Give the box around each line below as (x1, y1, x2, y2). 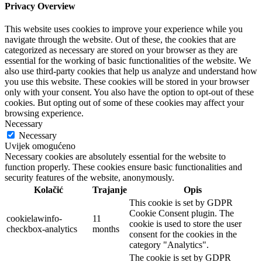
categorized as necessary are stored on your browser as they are (5, 45, 237, 56)
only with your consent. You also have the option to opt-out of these (5, 87, 254, 98)
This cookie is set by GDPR (129, 198, 233, 208)
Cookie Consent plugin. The (129, 208, 234, 219)
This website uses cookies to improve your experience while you (5, 24, 243, 35)
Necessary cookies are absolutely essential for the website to (5, 151, 226, 162)
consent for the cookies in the (129, 229, 237, 240)
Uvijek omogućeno (5, 141, 75, 151)
